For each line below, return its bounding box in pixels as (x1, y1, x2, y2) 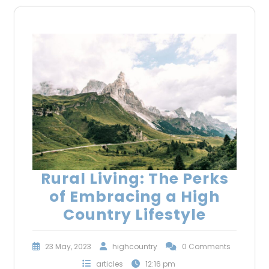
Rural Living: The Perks (40, 168, 229, 189)
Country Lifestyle (63, 204, 206, 225)
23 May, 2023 (45, 241, 91, 252)
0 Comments (182, 241, 231, 252)
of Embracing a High (49, 186, 220, 207)
